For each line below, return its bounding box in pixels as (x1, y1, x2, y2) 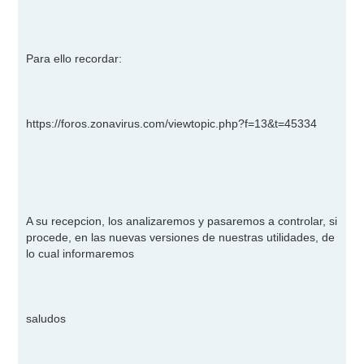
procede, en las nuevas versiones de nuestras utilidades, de (26, 230, 336, 244)
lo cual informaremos (26, 246, 135, 260)
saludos (26, 311, 67, 325)
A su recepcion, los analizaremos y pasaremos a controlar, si (26, 214, 338, 227)
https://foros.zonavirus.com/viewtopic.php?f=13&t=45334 (26, 116, 318, 130)
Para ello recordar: (26, 51, 123, 65)
